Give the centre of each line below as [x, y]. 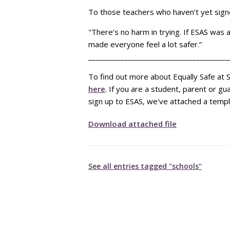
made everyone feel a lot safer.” [145, 44]
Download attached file [132, 123]
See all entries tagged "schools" [145, 166]
